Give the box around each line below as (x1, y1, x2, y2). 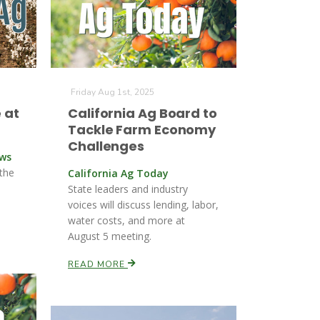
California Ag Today (68, 166, 169, 180)
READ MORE (68, 259, 128, 270)
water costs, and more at (68, 214, 185, 227)
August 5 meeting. (68, 229, 151, 243)
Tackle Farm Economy (68, 121, 216, 139)
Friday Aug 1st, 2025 (71, 86, 154, 98)
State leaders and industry (68, 182, 188, 196)
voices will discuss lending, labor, (68, 198, 219, 211)
